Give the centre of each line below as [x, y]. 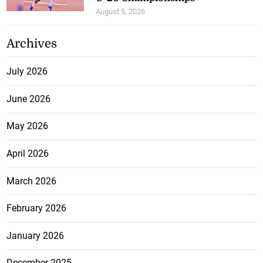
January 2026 [36, 235]
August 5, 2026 [121, 12]
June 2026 [29, 99]
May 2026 [28, 126]
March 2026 [32, 181]
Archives [32, 44]
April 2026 [28, 153]
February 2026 [37, 208]
